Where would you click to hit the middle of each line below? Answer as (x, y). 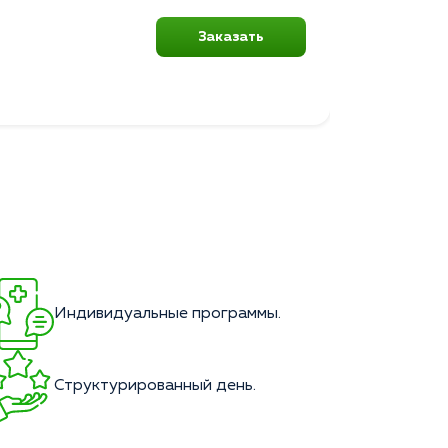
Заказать (231, 37)
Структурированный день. (155, 386)
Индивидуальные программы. (167, 314)
